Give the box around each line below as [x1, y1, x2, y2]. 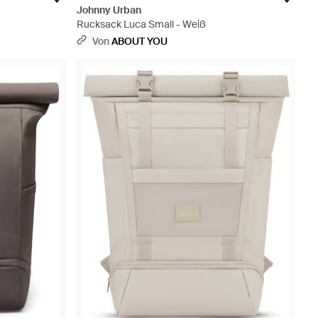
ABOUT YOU [111, 35, 168, 48]
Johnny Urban [77, 4, 141, 16]
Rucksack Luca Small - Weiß [77, 18, 206, 31]
